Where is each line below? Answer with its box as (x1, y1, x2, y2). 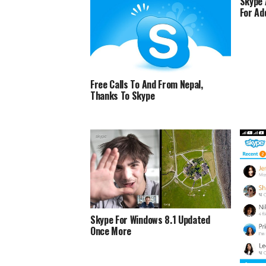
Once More (90, 224, 132, 239)
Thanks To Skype (90, 88, 155, 103)
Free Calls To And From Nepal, (90, 77, 203, 92)
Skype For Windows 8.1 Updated (90, 213, 210, 227)
